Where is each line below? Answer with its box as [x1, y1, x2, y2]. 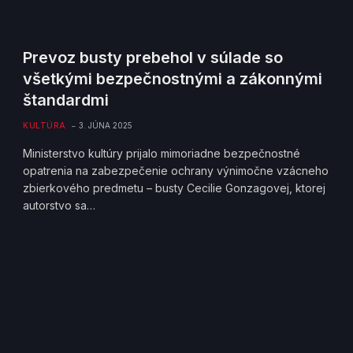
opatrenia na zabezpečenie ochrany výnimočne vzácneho [23, 163, 329, 177]
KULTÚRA [23, 120, 66, 130]
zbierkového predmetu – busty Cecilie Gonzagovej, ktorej [23, 180, 326, 195]
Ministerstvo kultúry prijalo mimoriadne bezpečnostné [23, 146, 301, 160]
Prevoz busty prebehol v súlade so [23, 47, 284, 67]
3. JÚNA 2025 [78, 120, 132, 130]
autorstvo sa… [23, 198, 96, 212]
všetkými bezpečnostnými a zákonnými [23, 69, 323, 88]
